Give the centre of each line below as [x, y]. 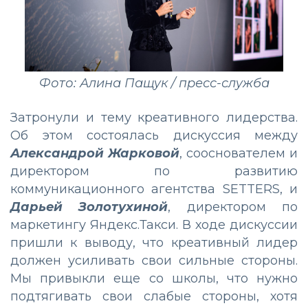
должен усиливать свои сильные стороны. [154, 261]
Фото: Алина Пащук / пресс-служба [154, 84]
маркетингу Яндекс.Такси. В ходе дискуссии [154, 225]
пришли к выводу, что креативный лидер [154, 243]
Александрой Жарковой [95, 154]
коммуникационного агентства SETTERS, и [154, 189]
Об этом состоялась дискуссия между [154, 136]
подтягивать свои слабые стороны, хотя [154, 297]
